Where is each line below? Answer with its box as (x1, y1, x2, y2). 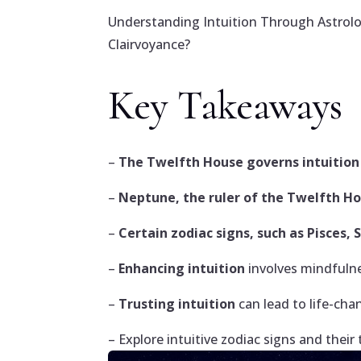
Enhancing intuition (118, 259, 246, 278)
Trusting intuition (118, 295, 236, 313)
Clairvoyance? (108, 35, 191, 54)
